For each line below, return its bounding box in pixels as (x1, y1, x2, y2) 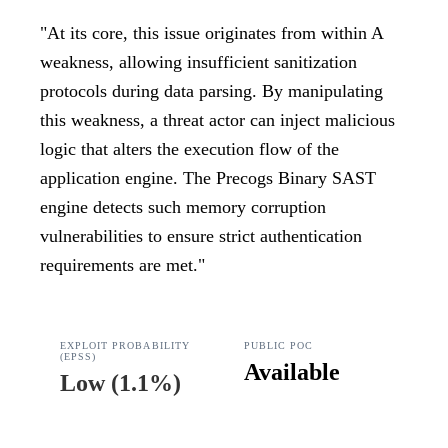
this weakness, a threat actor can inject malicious (40, 110, 395, 131)
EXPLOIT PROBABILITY (60, 340, 190, 352)
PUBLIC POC (244, 340, 314, 352)
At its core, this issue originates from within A (47, 23, 383, 44)
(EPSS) (60, 351, 97, 363)
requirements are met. (40, 255, 198, 276)
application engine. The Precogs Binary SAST (40, 168, 376, 189)
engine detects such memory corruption (40, 197, 326, 218)
